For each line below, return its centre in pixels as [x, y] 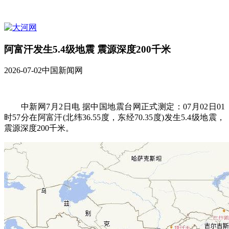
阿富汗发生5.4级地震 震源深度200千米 [87, 49]
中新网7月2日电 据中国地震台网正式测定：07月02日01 [114, 107]
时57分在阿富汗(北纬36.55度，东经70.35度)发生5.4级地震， [114, 118]
